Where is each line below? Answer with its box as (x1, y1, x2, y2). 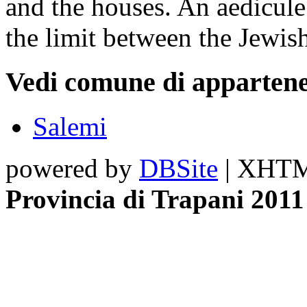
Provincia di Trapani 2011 (5, 184, 304, 214)
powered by (5, 153, 139, 183)
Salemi (33, 111, 107, 141)
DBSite (139, 153, 218, 183)
